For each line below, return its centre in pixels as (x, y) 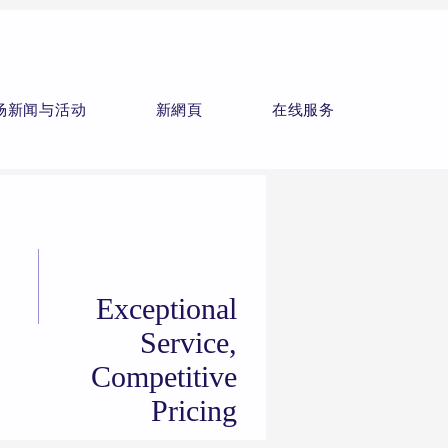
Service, (188, 342)
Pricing (194, 410)
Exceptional (166, 308)
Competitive (164, 376)
